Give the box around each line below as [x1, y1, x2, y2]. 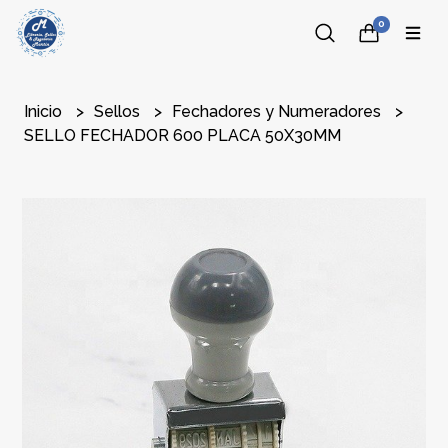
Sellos [94, 102, 145, 121]
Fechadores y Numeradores [172, 102, 386, 121]
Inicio [24, 102, 67, 121]
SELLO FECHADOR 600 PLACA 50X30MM [24, 126, 342, 145]
